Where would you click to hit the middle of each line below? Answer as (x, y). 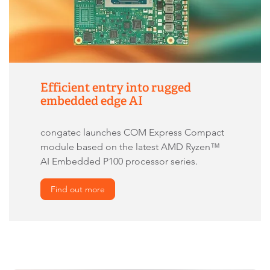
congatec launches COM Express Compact (132, 132)
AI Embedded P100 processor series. (119, 161)
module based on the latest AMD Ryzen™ (130, 146)
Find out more (78, 189)
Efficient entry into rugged (116, 87)
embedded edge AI (92, 100)
